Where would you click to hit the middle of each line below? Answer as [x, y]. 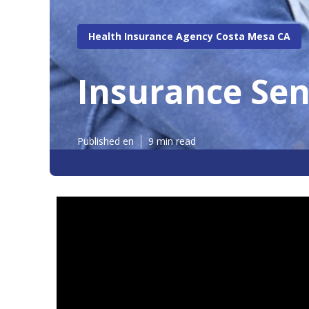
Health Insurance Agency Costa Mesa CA [189, 36]
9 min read [172, 141]
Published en [106, 141]
